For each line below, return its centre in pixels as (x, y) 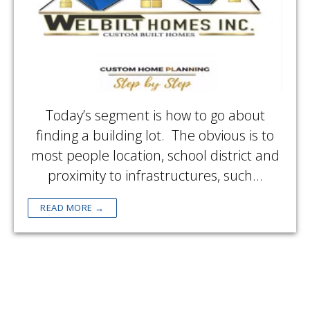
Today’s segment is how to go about (155, 115)
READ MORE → (72, 207)
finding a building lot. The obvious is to (155, 135)
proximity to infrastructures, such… (155, 175)
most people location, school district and (155, 155)
